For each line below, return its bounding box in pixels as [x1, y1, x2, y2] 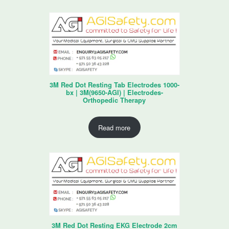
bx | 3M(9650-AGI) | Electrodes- [65, 88, 163, 98]
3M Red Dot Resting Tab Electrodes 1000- [49, 80, 179, 90]
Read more [98, 122, 131, 132]
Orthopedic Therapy [83, 96, 146, 105]
